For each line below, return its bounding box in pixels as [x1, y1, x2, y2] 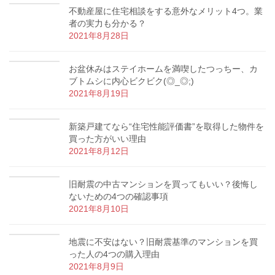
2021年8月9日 [69, 261, 124, 272]
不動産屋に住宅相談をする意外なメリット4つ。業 [69, 6, 263, 17]
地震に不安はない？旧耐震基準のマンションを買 [69, 237, 258, 247]
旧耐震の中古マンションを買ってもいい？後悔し [69, 179, 258, 190]
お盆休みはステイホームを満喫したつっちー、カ [69, 64, 258, 74]
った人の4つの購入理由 [69, 249, 160, 260]
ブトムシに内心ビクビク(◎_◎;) [69, 76, 194, 87]
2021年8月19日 [69, 88, 129, 99]
